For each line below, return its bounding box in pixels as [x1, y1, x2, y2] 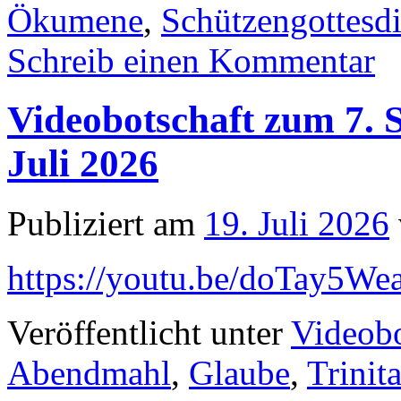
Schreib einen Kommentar [7, 40, 375, 80]
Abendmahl [7, 354, 171, 393]
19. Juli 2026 [204, 204, 389, 243]
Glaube [189, 354, 290, 393]
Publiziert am [7, 204, 195, 243]
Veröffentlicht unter [7, 313, 283, 353]
